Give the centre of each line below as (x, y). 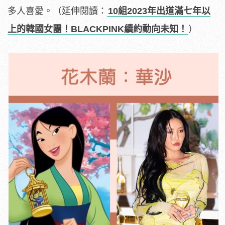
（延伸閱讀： (80, 11)
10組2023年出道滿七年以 (159, 11)
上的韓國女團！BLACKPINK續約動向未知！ (97, 29)
